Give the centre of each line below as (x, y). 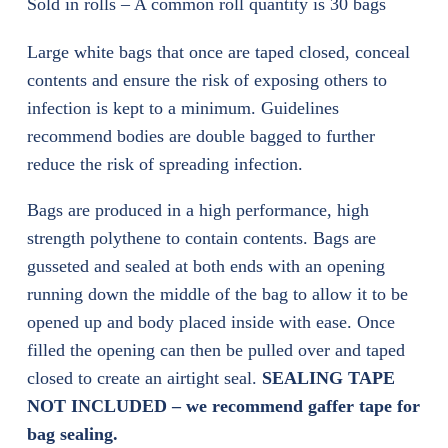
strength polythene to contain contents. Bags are (201, 238)
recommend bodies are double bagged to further (201, 136)
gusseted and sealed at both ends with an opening (206, 266)
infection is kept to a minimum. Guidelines (183, 108)
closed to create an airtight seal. (144, 378)
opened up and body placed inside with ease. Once (211, 322)
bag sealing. (72, 434)
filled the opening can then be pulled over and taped (216, 350)
